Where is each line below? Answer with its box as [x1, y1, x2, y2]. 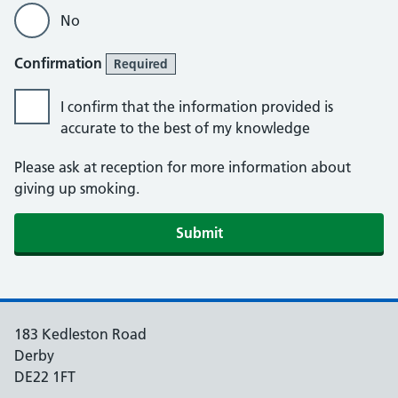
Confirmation [14, 54, 106, 72]
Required [114, 56, 168, 72]
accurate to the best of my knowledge [60, 119, 310, 137]
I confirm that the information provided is [60, 98, 333, 115]
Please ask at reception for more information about [14, 158, 351, 176]
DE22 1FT [14, 368, 76, 386]
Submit [175, 224, 223, 242]
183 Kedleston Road [14, 325, 147, 343]
